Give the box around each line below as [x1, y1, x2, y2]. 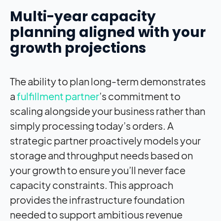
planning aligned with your [10, 22, 206, 42]
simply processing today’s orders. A [10, 119, 174, 132]
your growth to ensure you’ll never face [10, 163, 185, 176]
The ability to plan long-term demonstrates [10, 74, 206, 87]
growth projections [10, 38, 152, 58]
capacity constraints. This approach [10, 178, 173, 191]
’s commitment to [99, 89, 181, 102]
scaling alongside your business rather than [10, 104, 205, 117]
